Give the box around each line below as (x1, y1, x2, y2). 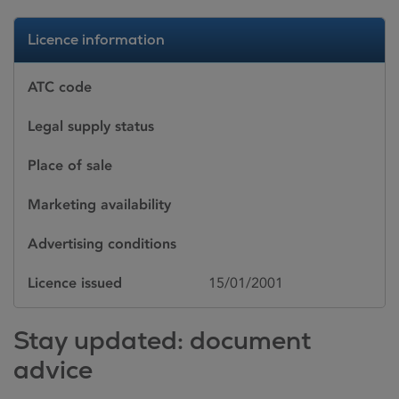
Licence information (28, 30, 165, 49)
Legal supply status (28, 118, 154, 134)
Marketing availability (28, 196, 171, 213)
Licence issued (28, 274, 122, 291)
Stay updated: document (13, 324, 311, 356)
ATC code (28, 78, 92, 95)
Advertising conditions (28, 235, 176, 252)
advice (13, 354, 93, 386)
